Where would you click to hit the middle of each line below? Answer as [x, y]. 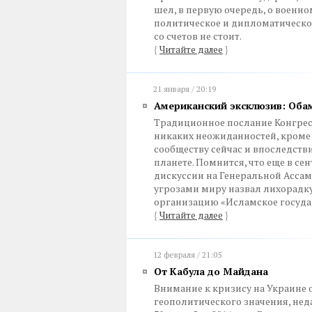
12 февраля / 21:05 [187, 255]
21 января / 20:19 [185, 89]
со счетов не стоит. [198, 36]
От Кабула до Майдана [211, 271]
